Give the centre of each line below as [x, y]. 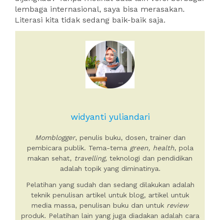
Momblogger [55, 138]
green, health [152, 148]
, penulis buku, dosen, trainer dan [130, 138]
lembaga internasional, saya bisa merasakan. [100, 9]
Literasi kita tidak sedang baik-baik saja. [90, 20]
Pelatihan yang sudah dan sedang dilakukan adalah [110, 185]
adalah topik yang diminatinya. [110, 169]
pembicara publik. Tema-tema [78, 148]
